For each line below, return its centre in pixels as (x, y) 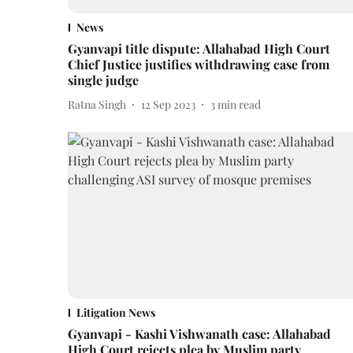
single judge (103, 80)
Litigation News (116, 313)
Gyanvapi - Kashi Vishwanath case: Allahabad (199, 334)
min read (239, 104)
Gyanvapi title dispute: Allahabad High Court (199, 49)
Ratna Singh (97, 104)
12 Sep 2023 (168, 104)
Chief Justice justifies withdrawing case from (199, 65)
